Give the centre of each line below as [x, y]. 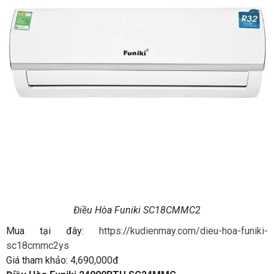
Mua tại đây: [53, 231]
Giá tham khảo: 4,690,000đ [62, 261]
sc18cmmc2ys [38, 246]
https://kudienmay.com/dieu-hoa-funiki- [183, 231]
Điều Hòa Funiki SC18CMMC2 [137, 210]
